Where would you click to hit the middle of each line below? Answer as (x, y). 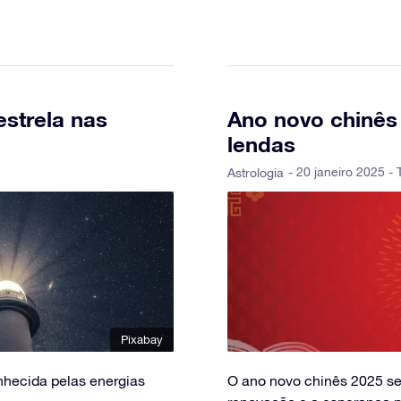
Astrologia (256, 172)
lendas (261, 144)
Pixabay (142, 339)
